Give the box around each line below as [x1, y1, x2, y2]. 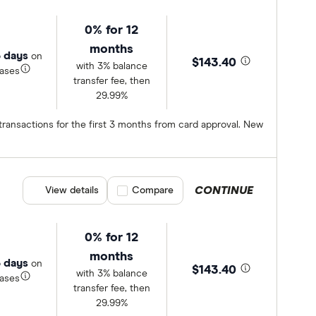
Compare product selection [117, 186, 241, 196]
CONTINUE [195, 185, 254, 197]
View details [45, 186, 99, 196]
